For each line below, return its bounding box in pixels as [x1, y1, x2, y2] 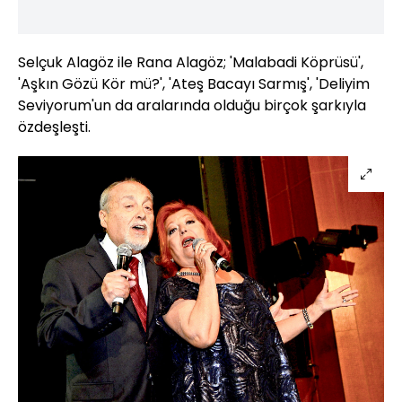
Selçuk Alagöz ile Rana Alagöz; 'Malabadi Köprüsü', [18, 52, 363, 74]
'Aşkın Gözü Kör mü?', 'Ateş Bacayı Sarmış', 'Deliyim [18, 74, 370, 95]
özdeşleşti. [18, 117, 91, 138]
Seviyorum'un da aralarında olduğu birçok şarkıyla [18, 95, 366, 117]
